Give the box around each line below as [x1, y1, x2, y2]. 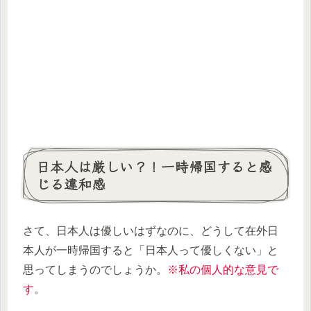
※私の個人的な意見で [167, 264, 278, 276]
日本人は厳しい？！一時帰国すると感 [36, 156, 272, 177]
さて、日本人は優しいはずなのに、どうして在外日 [23, 225, 278, 237]
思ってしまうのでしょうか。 [23, 264, 167, 276]
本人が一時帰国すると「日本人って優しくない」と [23, 244, 278, 257]
